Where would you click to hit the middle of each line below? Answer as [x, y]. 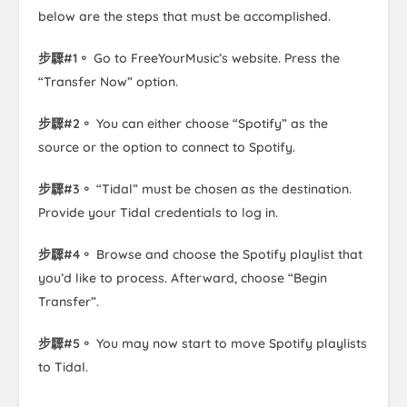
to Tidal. [63, 367]
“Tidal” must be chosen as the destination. [224, 189]
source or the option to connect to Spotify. [167, 148]
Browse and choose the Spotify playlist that [229, 255]
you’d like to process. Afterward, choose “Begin [183, 278]
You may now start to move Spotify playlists [232, 344]
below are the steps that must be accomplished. [184, 17]
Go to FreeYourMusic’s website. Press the [217, 59]
